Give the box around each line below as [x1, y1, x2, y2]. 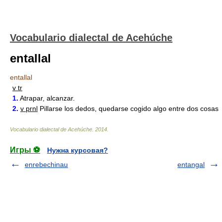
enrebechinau [25, 161, 68, 168]
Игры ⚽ [10, 146, 40, 154]
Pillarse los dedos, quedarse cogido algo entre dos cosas [38, 105, 219, 112]
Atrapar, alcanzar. [18, 94, 75, 102]
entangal [177, 161, 205, 168]
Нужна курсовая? [47, 146, 108, 154]
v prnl [20, 105, 38, 112]
